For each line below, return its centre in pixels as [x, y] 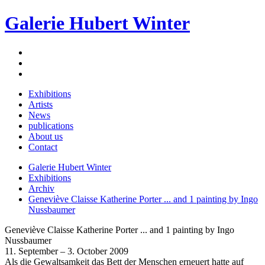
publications [51, 125]
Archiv [41, 188]
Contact [43, 147]
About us [46, 136]
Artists [41, 104]
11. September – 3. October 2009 [67, 251]
